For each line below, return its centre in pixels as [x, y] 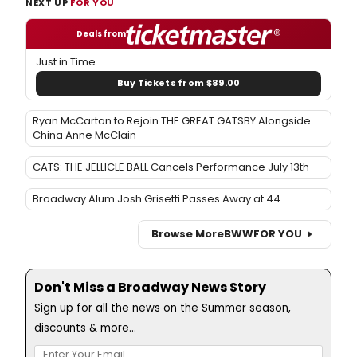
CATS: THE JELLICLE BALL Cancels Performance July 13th [171, 167]
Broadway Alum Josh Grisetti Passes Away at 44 [157, 198]
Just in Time [66, 61]
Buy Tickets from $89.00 [178, 83]
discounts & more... [85, 328]
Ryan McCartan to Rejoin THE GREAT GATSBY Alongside [172, 120]
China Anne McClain [84, 135]
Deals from [102, 33]
